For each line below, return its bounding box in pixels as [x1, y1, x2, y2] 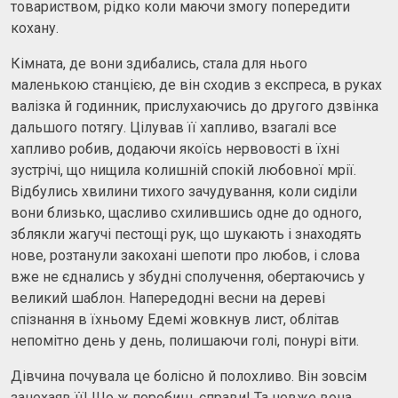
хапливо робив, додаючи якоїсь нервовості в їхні [11, 139, 339, 157]
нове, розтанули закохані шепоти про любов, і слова [11, 246, 360, 264]
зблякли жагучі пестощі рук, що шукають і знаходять [11, 225, 362, 243]
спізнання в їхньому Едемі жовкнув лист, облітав [11, 310, 339, 328]
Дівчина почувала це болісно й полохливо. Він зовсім [11, 367, 367, 385]
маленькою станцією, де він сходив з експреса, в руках [11, 76, 382, 93]
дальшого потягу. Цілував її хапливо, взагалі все [11, 118, 337, 136]
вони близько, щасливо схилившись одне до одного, [11, 203, 362, 221]
